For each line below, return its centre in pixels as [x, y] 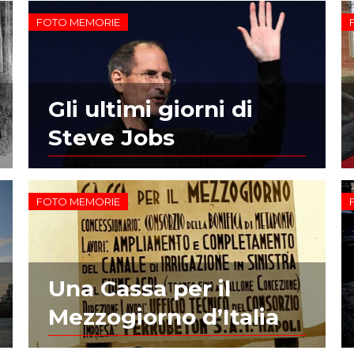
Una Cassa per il [139, 288]
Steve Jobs [111, 137]
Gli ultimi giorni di [150, 109]
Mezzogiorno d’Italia [163, 316]
